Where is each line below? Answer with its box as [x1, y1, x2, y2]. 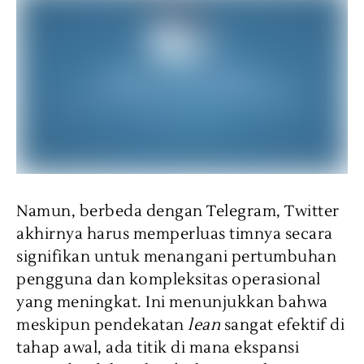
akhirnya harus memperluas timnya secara [16, 224, 333, 245]
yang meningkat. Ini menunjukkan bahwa [16, 292, 328, 313]
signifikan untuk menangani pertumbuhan [16, 247, 336, 267]
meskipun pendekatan [16, 315, 188, 336]
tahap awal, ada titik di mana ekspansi [16, 338, 299, 358]
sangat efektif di [220, 315, 344, 336]
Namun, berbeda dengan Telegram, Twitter [16, 201, 340, 222]
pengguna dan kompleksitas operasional [16, 270, 321, 290]
